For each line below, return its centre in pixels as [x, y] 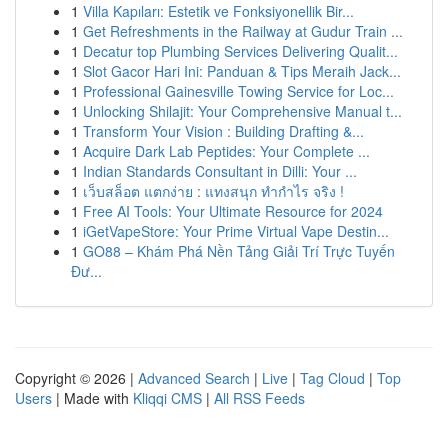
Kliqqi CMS [167, 398]
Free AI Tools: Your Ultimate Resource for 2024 [233, 211]
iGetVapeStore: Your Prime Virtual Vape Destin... [236, 231]
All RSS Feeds [259, 398]
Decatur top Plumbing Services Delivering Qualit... [240, 51]
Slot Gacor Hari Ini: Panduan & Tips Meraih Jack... [242, 71]
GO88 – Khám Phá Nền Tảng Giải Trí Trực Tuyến [239, 251]
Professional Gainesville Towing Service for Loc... [238, 91]
